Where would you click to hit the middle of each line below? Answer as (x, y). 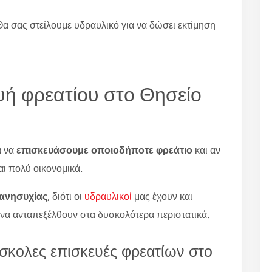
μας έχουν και (162, 196)
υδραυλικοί (108, 196)
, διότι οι (66, 196)
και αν (206, 150)
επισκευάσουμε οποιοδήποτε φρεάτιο (104, 150)
